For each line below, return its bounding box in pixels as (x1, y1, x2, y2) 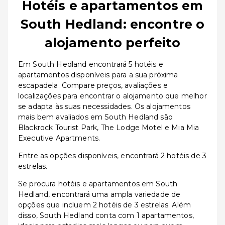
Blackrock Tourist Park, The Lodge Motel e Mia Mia (18, 123, 199, 132)
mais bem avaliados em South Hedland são (18, 113, 173, 122)
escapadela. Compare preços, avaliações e (18, 81, 168, 90)
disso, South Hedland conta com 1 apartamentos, (18, 211, 194, 220)
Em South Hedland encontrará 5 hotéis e (18, 60, 163, 69)
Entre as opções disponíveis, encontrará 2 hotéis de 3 (18, 151, 206, 160)
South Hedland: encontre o (20, 17, 205, 32)
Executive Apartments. (18, 134, 100, 143)
